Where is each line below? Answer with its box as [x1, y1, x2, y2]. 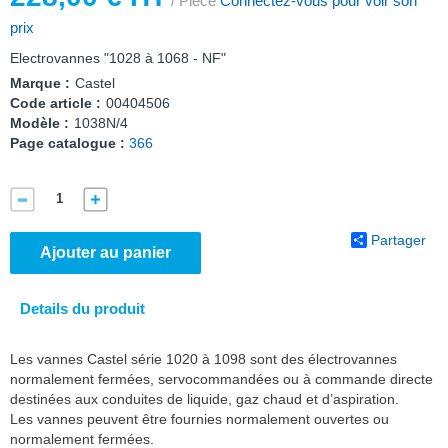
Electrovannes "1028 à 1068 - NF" [10, 49, 226, 66]
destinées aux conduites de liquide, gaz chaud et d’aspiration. [10, 390, 399, 407]
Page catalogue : [10, 134, 125, 151]
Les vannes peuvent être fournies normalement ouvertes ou [10, 410, 389, 427]
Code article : [10, 94, 101, 111]
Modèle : [10, 114, 69, 131]
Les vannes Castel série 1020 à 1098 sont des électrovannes [10, 350, 397, 367]
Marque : [10, 74, 70, 91]
